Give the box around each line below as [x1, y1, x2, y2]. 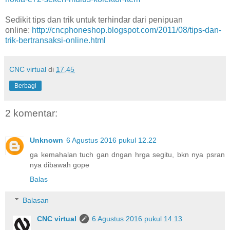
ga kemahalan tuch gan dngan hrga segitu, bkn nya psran [30, 150, 225, 159]
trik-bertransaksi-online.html [5, 36, 106, 45]
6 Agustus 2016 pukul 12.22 [66, 136, 157, 144]
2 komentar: [5, 108, 57, 119]
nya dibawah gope [30, 160, 89, 169]
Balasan [23, 196, 49, 205]
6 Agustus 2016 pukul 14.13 [92, 215, 183, 223]
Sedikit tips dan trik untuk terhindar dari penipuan [5, 15, 183, 25]
